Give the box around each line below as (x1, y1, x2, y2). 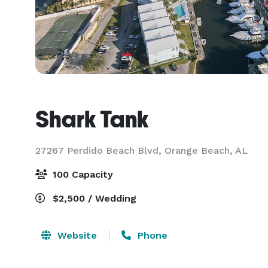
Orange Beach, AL (165, 145, 248, 156)
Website (54, 230, 97, 241)
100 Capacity (50, 169, 113, 180)
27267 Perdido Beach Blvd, (35, 145, 165, 156)
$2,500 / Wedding (50, 193, 136, 204)
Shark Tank (35, 105, 148, 133)
